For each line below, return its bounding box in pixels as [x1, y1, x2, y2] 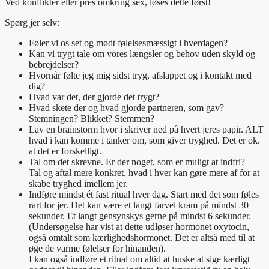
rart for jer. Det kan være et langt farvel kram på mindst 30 [29, 199, 249, 210]
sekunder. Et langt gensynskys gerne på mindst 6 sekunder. [29, 210, 251, 221]
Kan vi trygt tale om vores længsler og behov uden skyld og [29, 48, 255, 59]
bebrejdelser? [29, 59, 79, 70]
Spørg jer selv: [5, 17, 59, 28]
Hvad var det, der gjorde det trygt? [29, 91, 159, 102]
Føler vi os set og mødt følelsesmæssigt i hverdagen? [29, 37, 228, 48]
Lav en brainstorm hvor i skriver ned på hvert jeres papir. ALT [29, 124, 264, 134]
